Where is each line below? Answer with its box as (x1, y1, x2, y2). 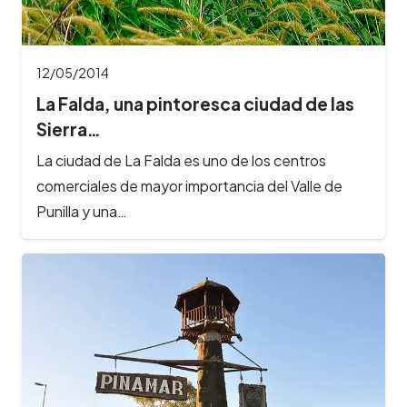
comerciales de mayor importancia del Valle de (36, 175, 342, 195)
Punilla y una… (36, 201, 127, 221)
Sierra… (36, 118, 101, 141)
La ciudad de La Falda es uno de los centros (36, 150, 326, 170)
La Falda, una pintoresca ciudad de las (36, 93, 354, 115)
